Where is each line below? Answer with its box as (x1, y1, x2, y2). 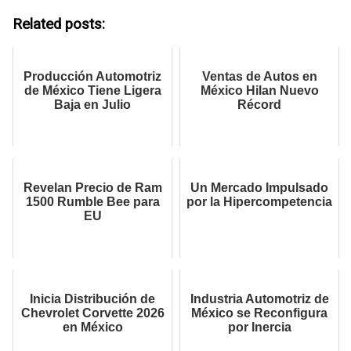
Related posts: (13, 15, 105, 33)
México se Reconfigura (191, 306, 327, 320)
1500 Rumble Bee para (25, 195, 160, 209)
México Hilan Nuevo (200, 84, 319, 98)
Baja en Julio (54, 98, 131, 112)
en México (62, 320, 123, 335)
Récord (237, 98, 281, 112)
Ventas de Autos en (201, 70, 317, 84)
